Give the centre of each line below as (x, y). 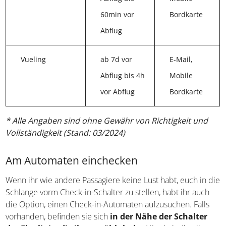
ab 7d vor (115, 62)
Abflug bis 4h (121, 78)
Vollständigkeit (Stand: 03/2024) (66, 135)
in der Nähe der (159, 219)
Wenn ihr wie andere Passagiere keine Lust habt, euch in (106, 182)
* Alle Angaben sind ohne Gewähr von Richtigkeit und (107, 123)
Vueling (34, 62)
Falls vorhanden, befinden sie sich (67, 219)
